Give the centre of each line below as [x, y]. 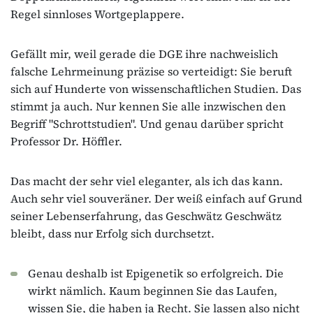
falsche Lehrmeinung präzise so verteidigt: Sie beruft [151, 71]
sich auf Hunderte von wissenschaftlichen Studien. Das [156, 88]
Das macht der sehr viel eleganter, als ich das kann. [147, 181]
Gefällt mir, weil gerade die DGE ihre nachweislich [144, 53]
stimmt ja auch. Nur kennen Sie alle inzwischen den [148, 106]
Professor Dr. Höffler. [66, 141]
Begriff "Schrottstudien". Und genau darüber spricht [147, 123]
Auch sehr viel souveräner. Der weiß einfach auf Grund [156, 198]
